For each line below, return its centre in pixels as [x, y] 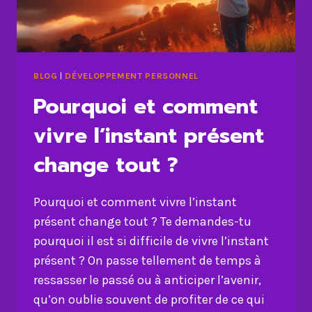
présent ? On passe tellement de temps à [147, 260]
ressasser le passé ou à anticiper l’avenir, [147, 280]
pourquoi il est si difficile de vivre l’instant [151, 241]
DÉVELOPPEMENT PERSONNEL [132, 76]
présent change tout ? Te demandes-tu [142, 221]
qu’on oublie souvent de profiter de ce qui [149, 299]
